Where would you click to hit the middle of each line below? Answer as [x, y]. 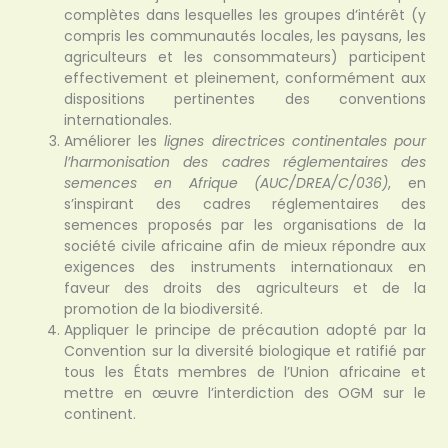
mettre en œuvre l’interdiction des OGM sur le [245, 392]
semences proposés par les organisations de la [245, 224]
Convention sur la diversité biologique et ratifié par [245, 350]
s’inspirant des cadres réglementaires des [245, 203]
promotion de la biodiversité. [164, 308]
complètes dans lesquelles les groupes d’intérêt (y [245, 14]
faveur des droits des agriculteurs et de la [245, 287]
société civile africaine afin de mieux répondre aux [245, 245]
